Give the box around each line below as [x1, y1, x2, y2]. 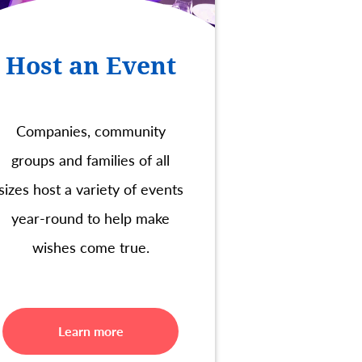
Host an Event [5, 51, 176, 80]
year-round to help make [11, 207, 170, 228]
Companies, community [15, 120, 166, 141]
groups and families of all [11, 149, 170, 170]
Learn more [57, 321, 124, 340]
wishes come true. [32, 236, 149, 257]
